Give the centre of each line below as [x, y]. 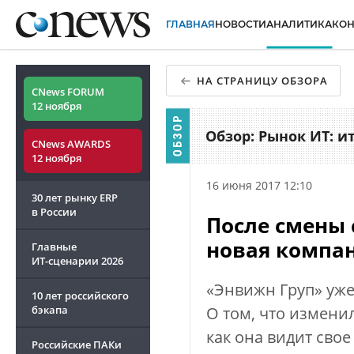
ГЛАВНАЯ [190, 24]
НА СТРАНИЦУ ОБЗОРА [262, 81]
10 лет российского [80, 296]
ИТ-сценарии [65, 261]
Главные [54, 247]
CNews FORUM [68, 92]
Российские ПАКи [77, 345]
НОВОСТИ [241, 24]
